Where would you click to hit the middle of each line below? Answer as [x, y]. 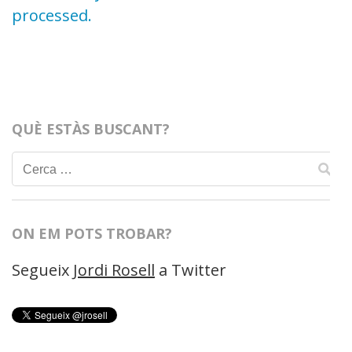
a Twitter [191, 269]
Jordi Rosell [114, 269]
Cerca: [42, 167]
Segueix [42, 269]
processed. [52, 15]
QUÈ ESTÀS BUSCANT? [91, 128]
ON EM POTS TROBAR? [92, 233]
